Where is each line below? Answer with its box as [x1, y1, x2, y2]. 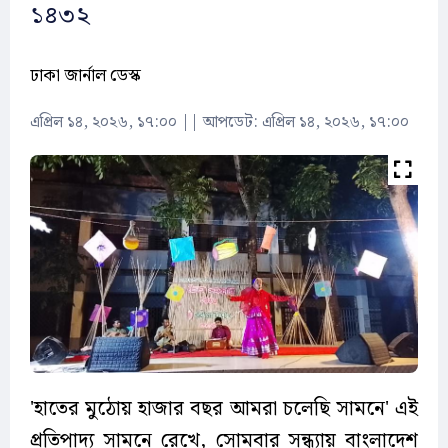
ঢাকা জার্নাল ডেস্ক [30, 62, 141, 90]
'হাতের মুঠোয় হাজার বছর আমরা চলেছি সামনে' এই [30, 393, 418, 426]
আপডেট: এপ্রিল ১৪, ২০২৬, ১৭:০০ [203, 110, 409, 135]
